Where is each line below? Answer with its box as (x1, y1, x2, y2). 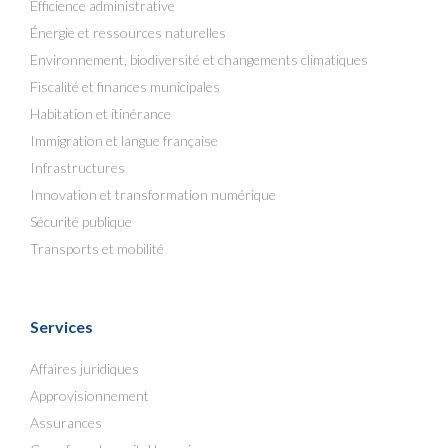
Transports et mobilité (30, 240, 164, 257)
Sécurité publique (30, 213, 132, 230)
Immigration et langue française (30, 132, 218, 149)
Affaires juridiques (30, 360, 139, 377)
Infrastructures (30, 159, 125, 176)
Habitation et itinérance (30, 105, 171, 122)
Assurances (30, 414, 102, 431)
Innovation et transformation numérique (30, 186, 276, 203)
